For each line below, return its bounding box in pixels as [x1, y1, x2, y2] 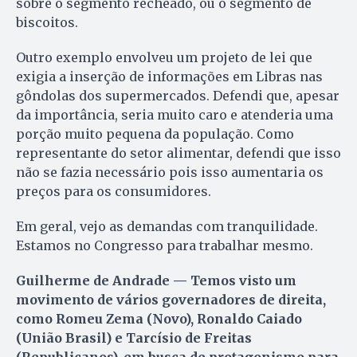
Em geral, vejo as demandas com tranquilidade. [16, 218, 318, 234]
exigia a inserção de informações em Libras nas [16, 68, 323, 84]
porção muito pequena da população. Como [16, 125, 294, 142]
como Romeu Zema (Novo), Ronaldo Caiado [16, 310, 302, 327]
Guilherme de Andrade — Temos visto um [16, 272, 296, 288]
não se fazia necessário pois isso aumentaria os [16, 163, 324, 180]
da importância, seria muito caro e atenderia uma [16, 106, 333, 123]
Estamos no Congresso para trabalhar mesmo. [16, 237, 313, 253]
